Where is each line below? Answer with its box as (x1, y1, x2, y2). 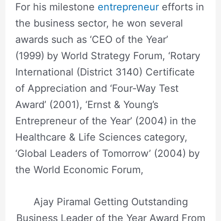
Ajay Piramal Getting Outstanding (33, 195, 188, 208)
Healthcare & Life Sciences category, (15, 131, 190, 143)
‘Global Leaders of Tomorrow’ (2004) (15, 147, 186, 159)
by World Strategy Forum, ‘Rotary (46, 49, 200, 62)
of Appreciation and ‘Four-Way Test (15, 82, 179, 94)
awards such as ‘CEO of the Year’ (15, 33, 168, 45)
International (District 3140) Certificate (15, 66, 195, 78)
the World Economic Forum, (15, 163, 144, 176)
